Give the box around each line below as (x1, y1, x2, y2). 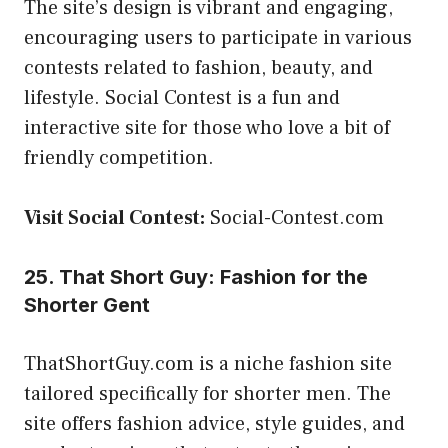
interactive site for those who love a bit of (24, 114, 390, 141)
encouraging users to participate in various (24, 24, 412, 51)
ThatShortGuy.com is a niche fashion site (24, 350, 392, 377)
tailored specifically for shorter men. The (24, 380, 391, 407)
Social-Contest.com (210, 204, 384, 231)
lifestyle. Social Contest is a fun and (24, 84, 340, 111)
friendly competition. (24, 144, 214, 171)
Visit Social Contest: (24, 204, 205, 231)
